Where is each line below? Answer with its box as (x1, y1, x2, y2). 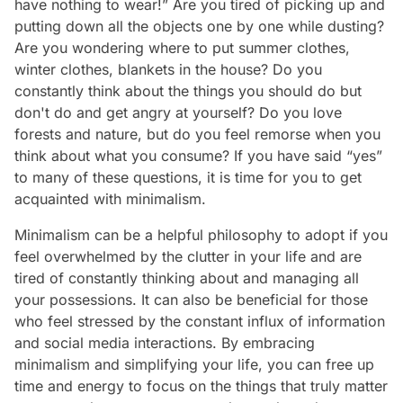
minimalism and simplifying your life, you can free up (14, 355, 374, 373)
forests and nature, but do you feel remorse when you (14, 125, 381, 143)
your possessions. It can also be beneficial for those (14, 291, 368, 309)
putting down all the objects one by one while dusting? (14, 17, 384, 35)
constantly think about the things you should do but (14, 82, 362, 100)
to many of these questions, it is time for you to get (14, 168, 362, 186)
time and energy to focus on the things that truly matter (14, 377, 388, 395)
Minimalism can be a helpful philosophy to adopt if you (14, 226, 388, 244)
